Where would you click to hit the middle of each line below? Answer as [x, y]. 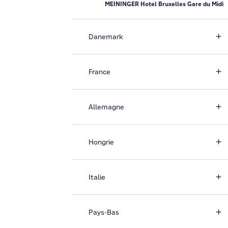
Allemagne [106, 107]
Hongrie [101, 142]
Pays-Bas [104, 212]
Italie [97, 177]
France [99, 72]
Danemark [106, 37]
